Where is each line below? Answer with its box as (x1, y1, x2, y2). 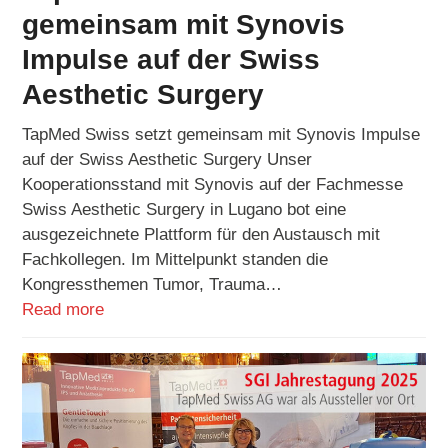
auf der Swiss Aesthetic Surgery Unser (22, 149, 313, 169)
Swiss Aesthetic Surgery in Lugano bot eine (22, 199, 347, 219)
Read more (22, 299, 105, 319)
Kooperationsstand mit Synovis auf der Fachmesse (22, 174, 404, 194)
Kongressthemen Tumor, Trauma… (22, 274, 283, 294)
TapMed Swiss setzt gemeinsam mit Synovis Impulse (22, 124, 421, 144)
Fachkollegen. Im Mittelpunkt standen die (22, 249, 329, 269)
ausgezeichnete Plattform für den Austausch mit (22, 224, 381, 244)
